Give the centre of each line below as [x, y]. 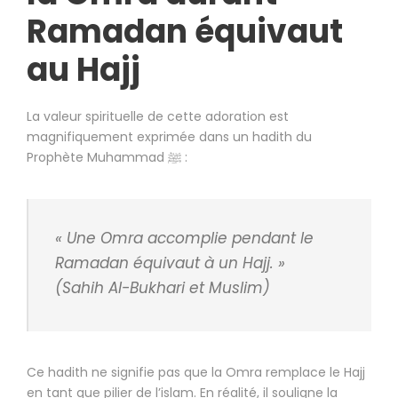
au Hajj [84, 70]
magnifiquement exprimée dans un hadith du [169, 137]
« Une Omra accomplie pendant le [184, 239]
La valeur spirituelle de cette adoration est [158, 117]
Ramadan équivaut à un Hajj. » [170, 263]
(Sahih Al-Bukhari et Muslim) [163, 288]
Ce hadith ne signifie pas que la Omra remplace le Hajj [196, 373]
